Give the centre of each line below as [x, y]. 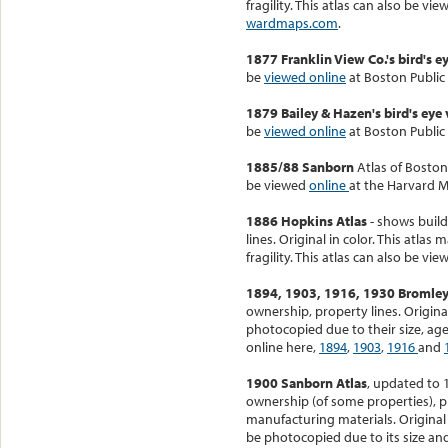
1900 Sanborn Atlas [306, 382]
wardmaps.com [292, 22]
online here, [282, 346]
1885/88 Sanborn [300, 166]
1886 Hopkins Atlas [306, 220]
